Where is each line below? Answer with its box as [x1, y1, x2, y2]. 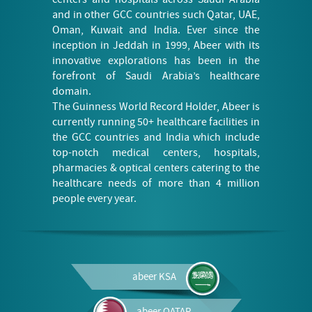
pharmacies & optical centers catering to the [52, 161, 260, 175]
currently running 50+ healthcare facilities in [52, 115, 260, 130]
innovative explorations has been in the [52, 54, 260, 68]
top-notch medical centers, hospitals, [52, 146, 260, 160]
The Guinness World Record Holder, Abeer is [52, 100, 260, 114]
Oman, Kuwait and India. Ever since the [52, 23, 260, 38]
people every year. [52, 192, 136, 206]
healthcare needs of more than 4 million [52, 176, 260, 191]
